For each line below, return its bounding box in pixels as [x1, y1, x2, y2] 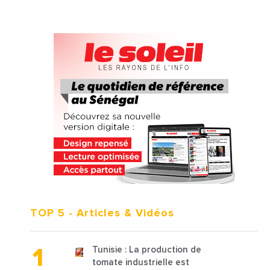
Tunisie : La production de [92, 245, 201, 255]
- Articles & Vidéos [65, 208, 174, 219]
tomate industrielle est [92, 258, 189, 268]
